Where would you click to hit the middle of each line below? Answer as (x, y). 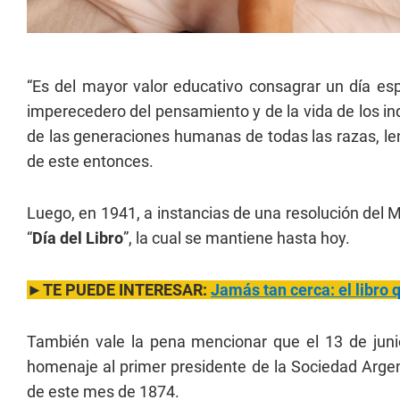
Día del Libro (78, 238)
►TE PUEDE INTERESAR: (119, 290)
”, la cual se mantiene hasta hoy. (237, 238)
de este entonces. (90, 162)
